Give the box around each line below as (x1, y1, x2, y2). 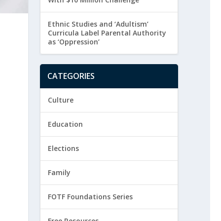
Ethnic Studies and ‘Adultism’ (47, 19, 148, 29)
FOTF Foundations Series (47, 191, 133, 201)
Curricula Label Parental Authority (47, 28, 166, 37)
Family (47, 167, 71, 177)
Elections (47, 143, 79, 153)
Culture (47, 95, 74, 105)
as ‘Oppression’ (47, 37, 100, 46)
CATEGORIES (47, 70, 95, 81)
